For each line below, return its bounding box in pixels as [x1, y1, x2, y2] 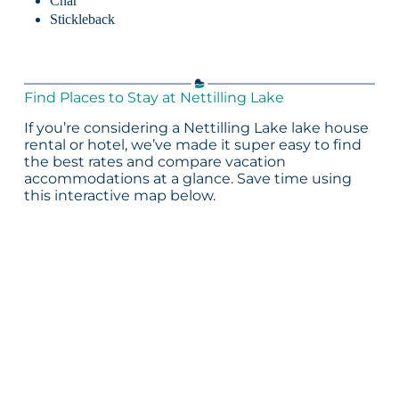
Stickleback [49, 12, 115, 28]
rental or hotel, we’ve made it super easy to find [23, 135, 362, 153]
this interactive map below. [23, 186, 216, 204]
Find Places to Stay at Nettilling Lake [23, 89, 284, 107]
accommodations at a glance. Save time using [23, 169, 352, 187]
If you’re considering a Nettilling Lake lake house [23, 118, 369, 136]
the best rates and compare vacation [23, 152, 286, 170]
